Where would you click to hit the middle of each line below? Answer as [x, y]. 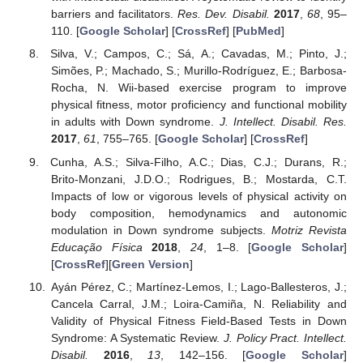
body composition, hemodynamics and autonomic [199, 213]
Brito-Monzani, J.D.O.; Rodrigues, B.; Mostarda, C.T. [199, 179]
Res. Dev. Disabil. [224, 14]
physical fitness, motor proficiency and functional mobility [199, 105]
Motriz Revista [309, 230]
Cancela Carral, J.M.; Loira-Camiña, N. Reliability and [199, 303]
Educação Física [96, 247]
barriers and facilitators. [114, 14]
